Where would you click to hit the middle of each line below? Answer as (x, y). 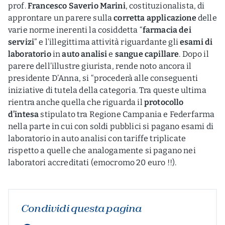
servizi (21, 42)
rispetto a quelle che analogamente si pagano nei (102, 150)
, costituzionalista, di (165, 6)
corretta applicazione (155, 18)
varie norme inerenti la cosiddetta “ (75, 30)
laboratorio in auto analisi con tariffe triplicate (97, 138)
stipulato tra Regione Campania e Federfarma (127, 114)
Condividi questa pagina (82, 208)
